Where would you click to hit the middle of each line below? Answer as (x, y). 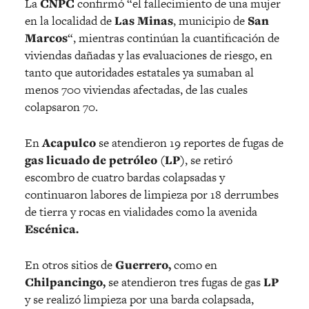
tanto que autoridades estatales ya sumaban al (139, 73)
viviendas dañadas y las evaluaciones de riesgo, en (149, 56)
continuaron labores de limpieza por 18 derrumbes (152, 195)
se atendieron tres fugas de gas (185, 282)
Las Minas (144, 21)
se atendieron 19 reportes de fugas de (190, 143)
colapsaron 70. (61, 107)
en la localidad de (70, 21)
